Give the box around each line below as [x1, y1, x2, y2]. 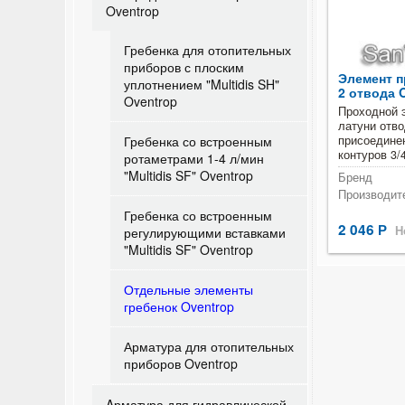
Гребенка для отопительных [124, 41, 291, 59]
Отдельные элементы [124, 280, 253, 298]
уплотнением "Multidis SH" [124, 75, 279, 93]
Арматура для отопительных [124, 337, 294, 355]
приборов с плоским [124, 58, 244, 76]
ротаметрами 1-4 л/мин [124, 149, 264, 167]
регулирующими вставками [124, 223, 286, 241]
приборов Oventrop [124, 354, 238, 372]
